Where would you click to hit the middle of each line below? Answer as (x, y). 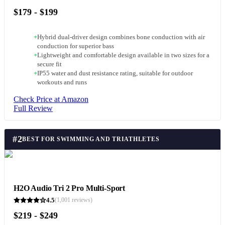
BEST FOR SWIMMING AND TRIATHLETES (91, 139)
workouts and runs (62, 82)
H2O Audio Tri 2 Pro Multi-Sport (70, 188)
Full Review (33, 108)
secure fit (49, 64)
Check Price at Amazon (51, 99)
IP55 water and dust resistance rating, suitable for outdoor (115, 73)
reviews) (81, 200)
